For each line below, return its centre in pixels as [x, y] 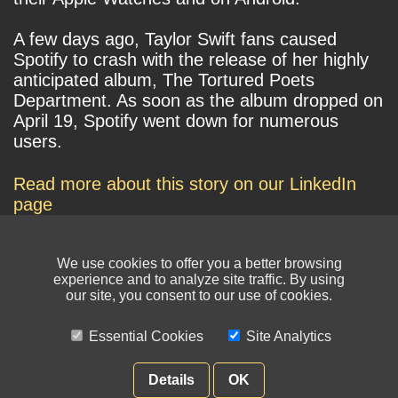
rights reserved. [51, 371]
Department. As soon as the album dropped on [198, 101]
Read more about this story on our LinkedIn [185, 184]
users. [38, 142]
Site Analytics [288, 336]
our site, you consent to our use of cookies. [199, 295]
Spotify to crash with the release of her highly [191, 60]
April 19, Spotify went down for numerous [176, 121]
